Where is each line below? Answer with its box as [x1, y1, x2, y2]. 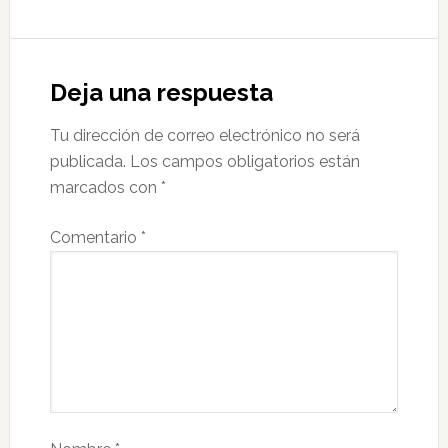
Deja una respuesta [49, 78, 273, 107]
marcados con [49, 178, 161, 197]
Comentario [49, 228, 141, 247]
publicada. [49, 152, 126, 171]
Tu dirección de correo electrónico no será [49, 126, 360, 145]
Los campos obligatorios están [129, 152, 360, 171]
